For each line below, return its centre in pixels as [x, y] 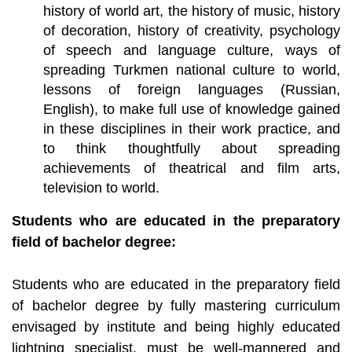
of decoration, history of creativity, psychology [192, 30]
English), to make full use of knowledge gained [192, 109]
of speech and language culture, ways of [192, 50]
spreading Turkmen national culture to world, [192, 70]
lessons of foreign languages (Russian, [192, 89]
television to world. [101, 187]
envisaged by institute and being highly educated [176, 326]
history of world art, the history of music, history [192, 11]
